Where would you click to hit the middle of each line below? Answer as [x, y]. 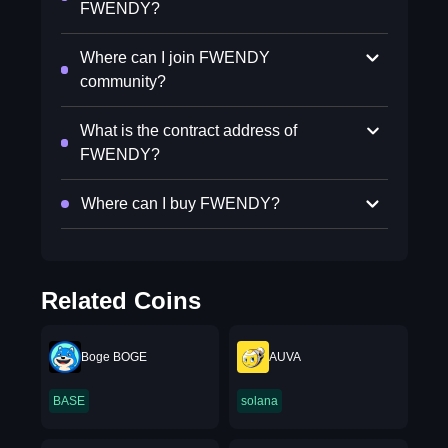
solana [259, 401]
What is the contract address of [188, 130]
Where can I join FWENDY [175, 57]
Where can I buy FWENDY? [180, 203]
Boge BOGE [113, 357]
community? [123, 81]
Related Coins [120, 300]
